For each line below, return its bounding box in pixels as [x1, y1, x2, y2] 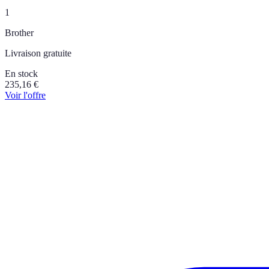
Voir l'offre [5, 89, 46, 100]
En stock [5, 68, 38, 79]
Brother [5, 27, 34, 38]
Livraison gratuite [5, 47, 71, 58]
